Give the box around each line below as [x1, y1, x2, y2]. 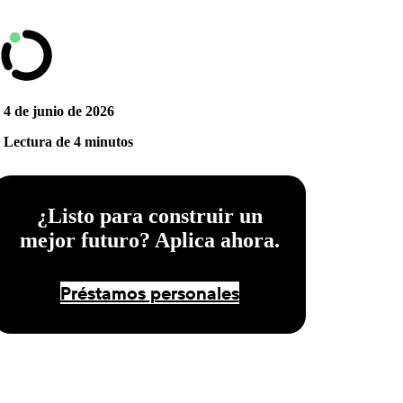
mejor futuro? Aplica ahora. [19, 228, 280, 252]
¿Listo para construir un [36, 203, 263, 228]
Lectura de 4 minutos [4, 133, 133, 149]
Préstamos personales [59, 281, 239, 304]
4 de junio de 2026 [4, 103, 114, 119]
